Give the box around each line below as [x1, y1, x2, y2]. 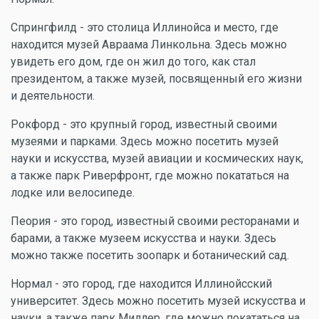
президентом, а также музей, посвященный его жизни [11, 71, 302, 85]
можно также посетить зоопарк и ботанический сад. [11, 248, 289, 262]
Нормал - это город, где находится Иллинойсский [11, 276, 272, 291]
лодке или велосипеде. [11, 185, 135, 199]
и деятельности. [11, 88, 95, 103]
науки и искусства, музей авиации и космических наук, [11, 151, 303, 165]
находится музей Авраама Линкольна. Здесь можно [11, 37, 287, 51]
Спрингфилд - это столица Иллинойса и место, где [11, 20, 278, 34]
